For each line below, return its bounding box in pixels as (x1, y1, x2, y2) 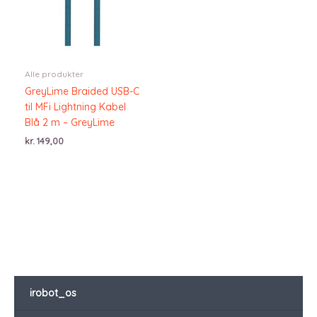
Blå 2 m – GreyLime (25, 116, 115, 129)
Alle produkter (25, 69, 83, 80)
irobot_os (30, 286, 76, 299)
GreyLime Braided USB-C (25, 85, 139, 98)
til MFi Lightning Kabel (25, 100, 126, 114)
